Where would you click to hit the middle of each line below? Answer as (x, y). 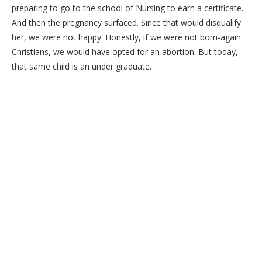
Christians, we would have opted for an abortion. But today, (125, 52)
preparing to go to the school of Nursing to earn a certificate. (127, 8)
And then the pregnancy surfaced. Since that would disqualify (126, 23)
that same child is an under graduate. (82, 67)
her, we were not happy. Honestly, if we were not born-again (126, 37)
